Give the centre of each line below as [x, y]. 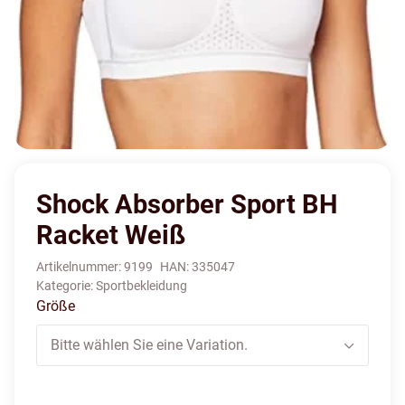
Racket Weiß [111, 235]
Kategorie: [66, 286]
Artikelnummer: [80, 267]
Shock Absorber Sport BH [187, 205]
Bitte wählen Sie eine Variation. [149, 345]
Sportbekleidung [141, 286]
